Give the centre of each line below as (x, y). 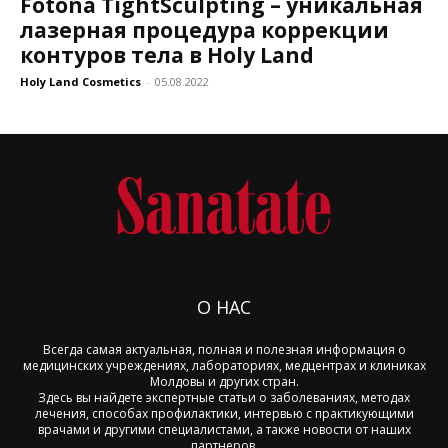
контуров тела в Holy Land (167, 55)
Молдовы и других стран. (224, 381)
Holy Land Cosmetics (80, 82)
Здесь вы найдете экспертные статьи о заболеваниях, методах (224, 397)
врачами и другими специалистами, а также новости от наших (224, 429)
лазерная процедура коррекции (204, 30)
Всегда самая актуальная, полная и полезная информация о (224, 349)
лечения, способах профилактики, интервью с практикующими (224, 413)
